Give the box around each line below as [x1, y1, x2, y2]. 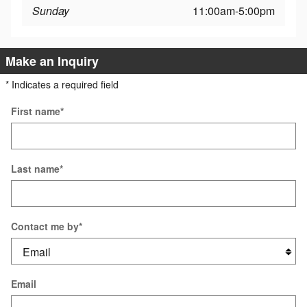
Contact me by [11, 219, 79, 233]
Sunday [32, 2, 69, 19]
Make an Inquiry [5, 51, 99, 70]
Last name [11, 161, 60, 175]
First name [11, 103, 60, 118]
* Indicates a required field [5, 77, 119, 91]
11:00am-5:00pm [193, 2, 275, 19]
